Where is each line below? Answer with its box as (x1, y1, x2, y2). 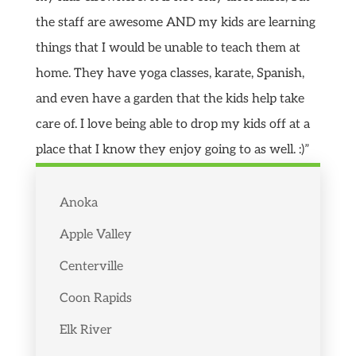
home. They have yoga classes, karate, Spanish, (35, 66, 304, 81)
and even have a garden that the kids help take (35, 91, 304, 106)
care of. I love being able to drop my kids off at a (35, 117, 310, 132)
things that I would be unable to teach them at (35, 41, 300, 56)
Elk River (59, 323, 112, 338)
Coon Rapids (59, 291, 132, 306)
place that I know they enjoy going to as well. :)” (35, 142, 310, 157)
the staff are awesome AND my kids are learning (35, 15, 315, 30)
